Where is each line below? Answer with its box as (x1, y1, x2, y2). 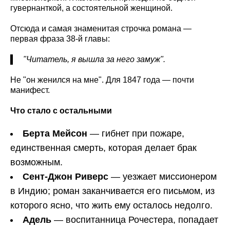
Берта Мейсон (23, 128, 87, 139)
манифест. (10, 86, 50, 95)
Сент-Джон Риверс (23, 171, 108, 182)
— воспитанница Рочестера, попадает (51, 215, 218, 225)
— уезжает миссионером (108, 171, 217, 182)
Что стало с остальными (10, 106, 112, 116)
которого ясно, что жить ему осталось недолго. (10, 200, 213, 211)
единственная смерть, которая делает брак (10, 143, 197, 154)
